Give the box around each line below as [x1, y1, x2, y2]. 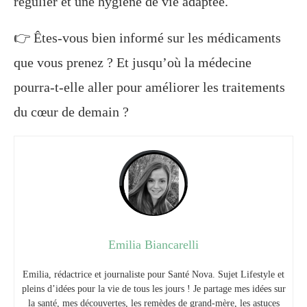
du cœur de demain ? [14, 104, 129, 120]
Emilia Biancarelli [108, 238, 199, 252]
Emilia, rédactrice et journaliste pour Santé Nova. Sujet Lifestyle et [23, 269, 284, 280]
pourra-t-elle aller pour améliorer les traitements [14, 79, 285, 95]
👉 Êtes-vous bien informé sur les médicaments [14, 30, 281, 46]
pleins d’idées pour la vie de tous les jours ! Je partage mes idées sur [21, 284, 286, 295]
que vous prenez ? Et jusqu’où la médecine [14, 55, 251, 71]
